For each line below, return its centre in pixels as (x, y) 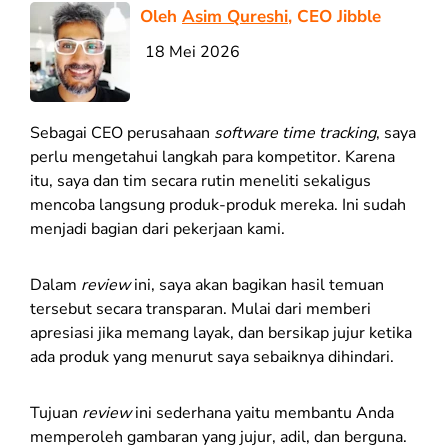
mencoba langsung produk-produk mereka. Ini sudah (218, 204)
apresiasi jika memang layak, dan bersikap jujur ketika (221, 332)
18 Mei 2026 (192, 51)
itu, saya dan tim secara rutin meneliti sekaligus (200, 180)
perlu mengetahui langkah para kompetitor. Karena (212, 156)
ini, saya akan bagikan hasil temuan (259, 284)
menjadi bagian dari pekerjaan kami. (157, 228)
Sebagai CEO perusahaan (122, 132)
